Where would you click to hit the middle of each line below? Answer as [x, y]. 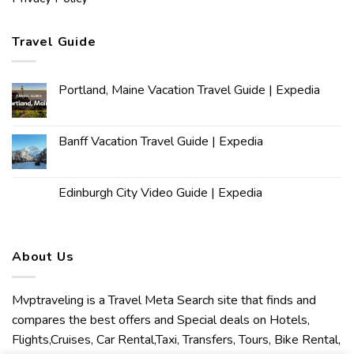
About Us [43, 257]
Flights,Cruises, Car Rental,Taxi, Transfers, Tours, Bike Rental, [176, 339]
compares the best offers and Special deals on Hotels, [161, 320]
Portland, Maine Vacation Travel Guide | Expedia [189, 90]
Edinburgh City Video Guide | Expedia [160, 193]
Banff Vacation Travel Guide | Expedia [161, 142]
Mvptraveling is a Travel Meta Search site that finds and [164, 300]
